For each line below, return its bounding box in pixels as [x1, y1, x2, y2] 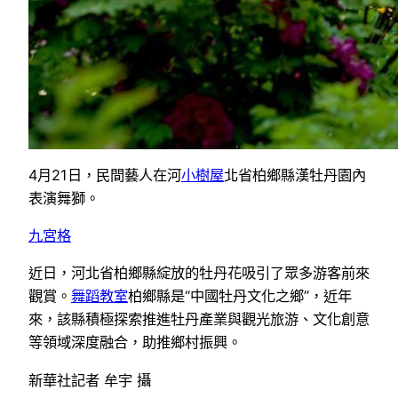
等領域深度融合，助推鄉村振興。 [28, 333, 242, 352]
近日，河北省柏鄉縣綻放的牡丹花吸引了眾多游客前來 [28, 264, 370, 283]
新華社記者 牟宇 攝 [28, 370, 151, 389]
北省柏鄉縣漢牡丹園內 [224, 165, 366, 184]
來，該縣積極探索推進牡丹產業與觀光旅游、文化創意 [28, 310, 370, 329]
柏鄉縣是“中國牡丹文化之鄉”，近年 [128, 287, 352, 306]
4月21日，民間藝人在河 [28, 165, 181, 184]
